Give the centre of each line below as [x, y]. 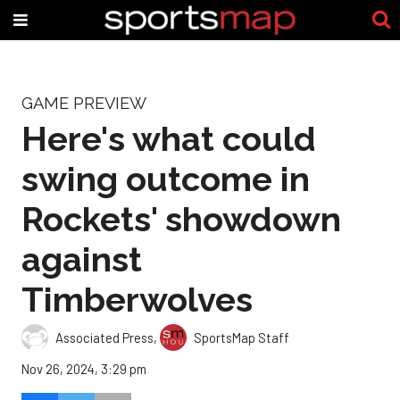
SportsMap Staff [242, 337]
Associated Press [104, 337]
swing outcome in [166, 179]
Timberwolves [137, 299]
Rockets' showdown [181, 219]
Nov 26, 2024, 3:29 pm [84, 369]
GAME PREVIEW [84, 103]
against [82, 259]
